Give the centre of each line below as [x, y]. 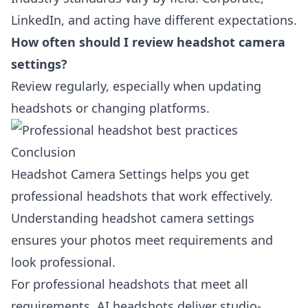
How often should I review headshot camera [148, 42]
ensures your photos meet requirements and [142, 240]
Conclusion [43, 152]
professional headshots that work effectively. [142, 196]
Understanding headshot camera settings [133, 218]
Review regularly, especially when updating [136, 86]
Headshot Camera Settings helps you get [130, 174]
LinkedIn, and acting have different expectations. [154, 20]
